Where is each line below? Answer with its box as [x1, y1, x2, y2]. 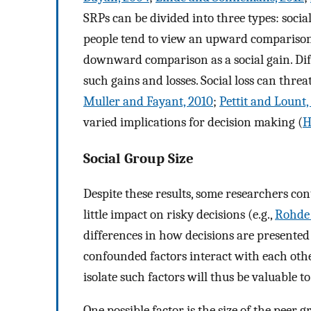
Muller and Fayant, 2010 [83, 94, 213, 110]
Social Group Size [83, 149, 194, 167]
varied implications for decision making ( [83, 115, 303, 131]
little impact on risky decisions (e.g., [83, 206, 275, 222]
